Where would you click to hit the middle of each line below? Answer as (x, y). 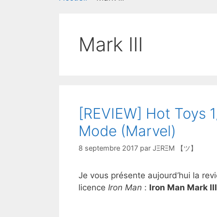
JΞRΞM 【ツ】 (175, 148)
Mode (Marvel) (127, 131)
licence (93, 188)
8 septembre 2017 (108, 148)
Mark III (111, 44)
